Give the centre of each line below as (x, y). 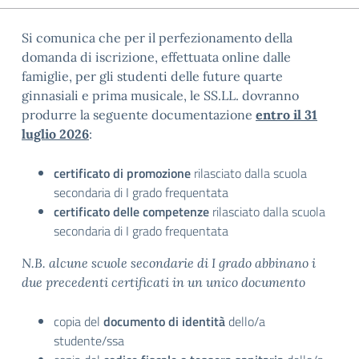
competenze (176, 212)
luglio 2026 (55, 134)
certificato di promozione (124, 173)
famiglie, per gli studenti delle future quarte (152, 76)
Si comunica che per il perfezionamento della (157, 38)
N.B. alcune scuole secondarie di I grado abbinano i (169, 263)
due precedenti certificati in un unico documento (163, 282)
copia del (79, 321)
